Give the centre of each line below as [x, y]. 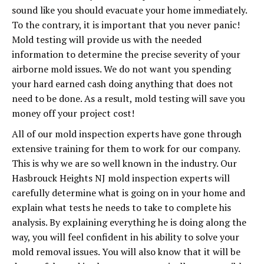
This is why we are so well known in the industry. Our [124, 163]
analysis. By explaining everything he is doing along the [129, 222]
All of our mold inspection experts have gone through [127, 134]
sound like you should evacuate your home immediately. [129, 10]
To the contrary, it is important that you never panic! [126, 25]
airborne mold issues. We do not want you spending [121, 69]
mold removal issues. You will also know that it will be [126, 252]
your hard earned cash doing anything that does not [123, 84]
